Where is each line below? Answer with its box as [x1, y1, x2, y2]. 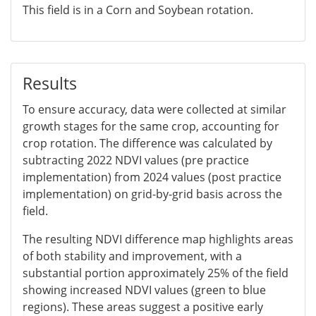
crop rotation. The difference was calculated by [23, 135, 272, 151]
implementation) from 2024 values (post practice [23, 169, 281, 185]
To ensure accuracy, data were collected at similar [23, 101, 286, 117]
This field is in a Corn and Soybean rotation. [23, 1, 253, 18]
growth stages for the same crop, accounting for [23, 118, 279, 134]
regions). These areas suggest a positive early [23, 298, 263, 315]
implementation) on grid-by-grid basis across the [23, 186, 282, 202]
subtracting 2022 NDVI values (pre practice [23, 152, 249, 168]
